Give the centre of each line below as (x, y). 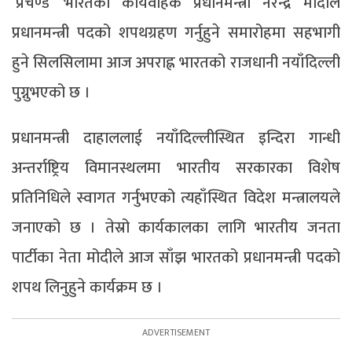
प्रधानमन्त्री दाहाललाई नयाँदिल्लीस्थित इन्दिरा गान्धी (176, 139)
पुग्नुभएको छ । (51, 93)
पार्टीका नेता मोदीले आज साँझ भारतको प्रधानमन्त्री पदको (176, 258)
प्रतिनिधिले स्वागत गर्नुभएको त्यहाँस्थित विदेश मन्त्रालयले (176, 198)
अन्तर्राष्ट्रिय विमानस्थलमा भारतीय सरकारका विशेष (176, 169)
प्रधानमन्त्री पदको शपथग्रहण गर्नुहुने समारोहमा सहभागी (176, 33)
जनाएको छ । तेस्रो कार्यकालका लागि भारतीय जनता (176, 228)
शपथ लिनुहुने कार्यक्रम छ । (87, 288)
